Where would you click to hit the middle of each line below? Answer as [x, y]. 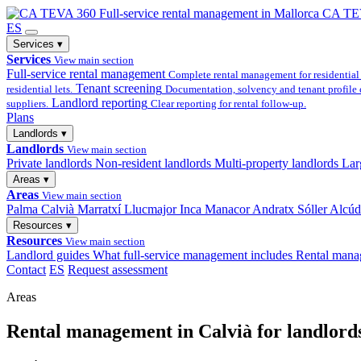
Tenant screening [119, 88]
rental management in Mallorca [241, 13]
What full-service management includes [193, 255]
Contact [26, 270]
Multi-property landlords [276, 163]
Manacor [227, 209]
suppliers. [27, 104]
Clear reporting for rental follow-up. [228, 104]
